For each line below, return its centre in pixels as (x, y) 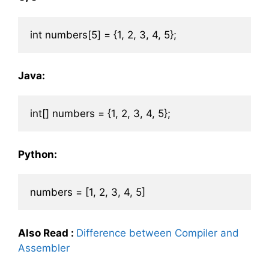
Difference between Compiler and (158, 233)
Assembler (44, 248)
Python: (38, 154)
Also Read (43, 233)
